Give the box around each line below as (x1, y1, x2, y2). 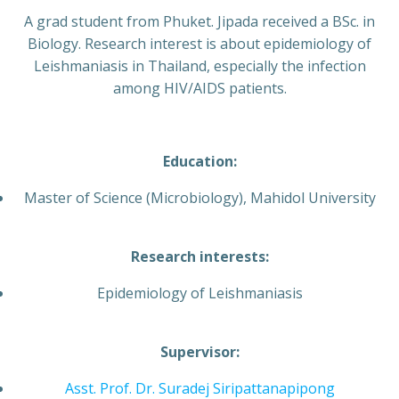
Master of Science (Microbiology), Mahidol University (23, 188, 376, 208)
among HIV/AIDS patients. (112, 78, 287, 99)
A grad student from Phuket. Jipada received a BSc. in (24, 12, 375, 32)
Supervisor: (159, 342, 240, 362)
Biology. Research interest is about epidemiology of (28, 34, 371, 54)
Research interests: (130, 247, 269, 267)
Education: (162, 151, 237, 172)
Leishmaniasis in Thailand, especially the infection (33, 56, 366, 77)
